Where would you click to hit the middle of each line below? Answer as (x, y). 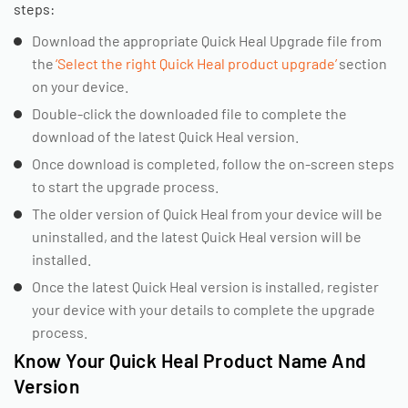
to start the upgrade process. (125, 186)
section (362, 63)
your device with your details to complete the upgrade (204, 309)
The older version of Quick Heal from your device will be (207, 214)
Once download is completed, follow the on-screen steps (213, 163)
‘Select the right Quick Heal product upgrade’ (196, 63)
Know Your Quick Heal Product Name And (190, 360)
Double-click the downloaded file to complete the (189, 113)
